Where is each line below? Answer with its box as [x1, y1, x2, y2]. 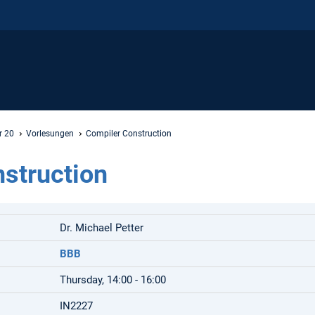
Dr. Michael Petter [60, 221, 144, 234]
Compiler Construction [86, 128, 172, 139]
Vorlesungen [26, 128, 74, 139]
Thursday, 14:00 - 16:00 [60, 273, 167, 286]
